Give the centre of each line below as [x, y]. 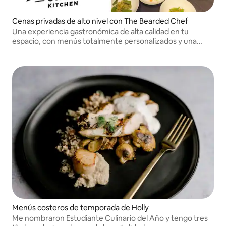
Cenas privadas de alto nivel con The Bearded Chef [100, 21]
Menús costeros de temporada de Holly [80, 207]
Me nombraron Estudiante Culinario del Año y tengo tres [110, 218]
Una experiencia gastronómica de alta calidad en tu [100, 32]
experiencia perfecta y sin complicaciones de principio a [108, 51]
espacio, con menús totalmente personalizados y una [104, 41]
